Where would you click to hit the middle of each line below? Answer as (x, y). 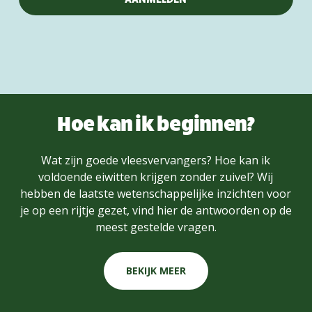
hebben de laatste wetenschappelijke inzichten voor (156, 193)
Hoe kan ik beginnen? (156, 122)
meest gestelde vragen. (156, 227)
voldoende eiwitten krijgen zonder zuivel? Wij (156, 177)
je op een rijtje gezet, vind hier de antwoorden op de (156, 210)
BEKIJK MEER (156, 270)
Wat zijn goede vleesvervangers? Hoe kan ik (156, 160)
